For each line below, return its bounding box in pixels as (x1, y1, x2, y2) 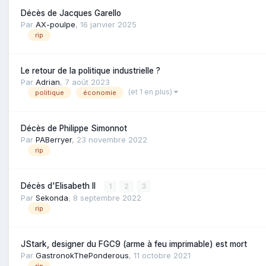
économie (83, 88, 116, 97)
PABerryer (36, 134, 72, 144)
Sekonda (36, 192, 68, 202)
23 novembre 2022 (77, 134, 147, 144)
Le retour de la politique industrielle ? (21, 65, 160, 75)
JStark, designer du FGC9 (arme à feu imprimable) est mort (21, 239, 247, 249)
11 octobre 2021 (134, 250, 191, 260)
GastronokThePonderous (36, 250, 129, 260)
